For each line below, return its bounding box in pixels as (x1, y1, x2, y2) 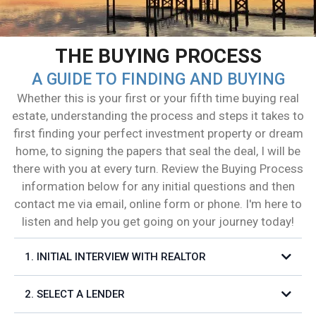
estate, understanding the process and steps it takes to (12, 109, 304, 123)
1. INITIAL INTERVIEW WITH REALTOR (25, 250, 206, 263)
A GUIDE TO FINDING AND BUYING (31, 70, 285, 89)
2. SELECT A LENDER (25, 288, 125, 300)
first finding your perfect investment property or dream (13, 126, 303, 140)
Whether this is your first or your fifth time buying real (17, 91, 299, 105)
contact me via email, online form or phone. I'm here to (14, 197, 302, 211)
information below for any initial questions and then (21, 179, 295, 193)
